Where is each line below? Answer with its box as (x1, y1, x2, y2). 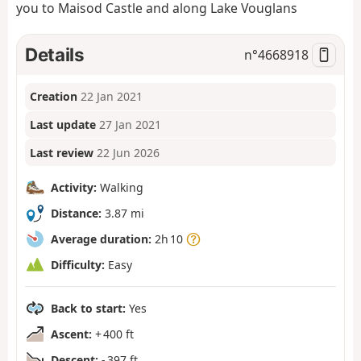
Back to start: (51, 300, 126, 316)
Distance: (51, 205, 102, 221)
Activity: (51, 179, 97, 195)
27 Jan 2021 (99, 117, 162, 133)
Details (25, 43, 85, 65)
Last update (30, 117, 97, 133)
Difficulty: (51, 256, 105, 272)
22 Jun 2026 (97, 144, 160, 160)
